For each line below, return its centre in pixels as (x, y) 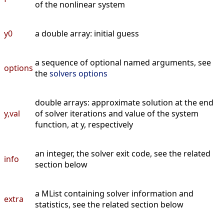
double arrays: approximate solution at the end (124, 103)
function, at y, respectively (84, 125)
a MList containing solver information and (114, 194)
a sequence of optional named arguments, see (123, 63)
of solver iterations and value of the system (117, 114)
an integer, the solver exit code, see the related (123, 154)
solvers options (78, 74)
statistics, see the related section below (109, 205)
